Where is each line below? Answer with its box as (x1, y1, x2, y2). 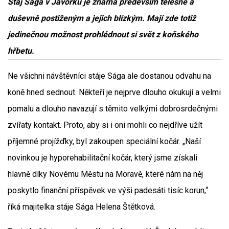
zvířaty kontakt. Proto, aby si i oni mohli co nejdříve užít (8, 120, 202, 130)
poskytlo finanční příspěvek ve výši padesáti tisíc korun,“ (8, 186, 208, 195)
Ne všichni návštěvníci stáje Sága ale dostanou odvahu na (8, 71, 211, 81)
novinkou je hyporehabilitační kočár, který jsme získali (8, 153, 197, 163)
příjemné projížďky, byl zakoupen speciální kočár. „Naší (8, 136, 201, 146)
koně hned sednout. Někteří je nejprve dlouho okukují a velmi (8, 87, 221, 97)
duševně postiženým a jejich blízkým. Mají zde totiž (8, 13, 196, 23)
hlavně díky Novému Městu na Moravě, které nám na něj (8, 169, 203, 179)
